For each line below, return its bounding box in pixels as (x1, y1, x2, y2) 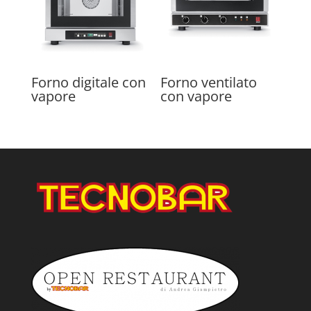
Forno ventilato (160, 73, 258, 92)
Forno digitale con (31, 73, 146, 92)
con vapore (160, 87, 233, 106)
